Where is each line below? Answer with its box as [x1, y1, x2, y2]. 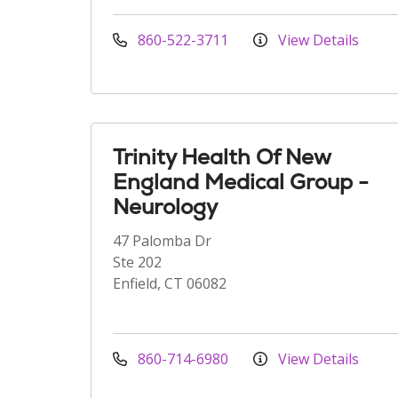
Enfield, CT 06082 [113, 274, 227, 293]
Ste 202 [113, 252, 162, 272]
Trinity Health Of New [113, 143, 330, 171]
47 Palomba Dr [113, 231, 211, 251]
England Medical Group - [113, 168, 369, 195]
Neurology [113, 193, 218, 220]
